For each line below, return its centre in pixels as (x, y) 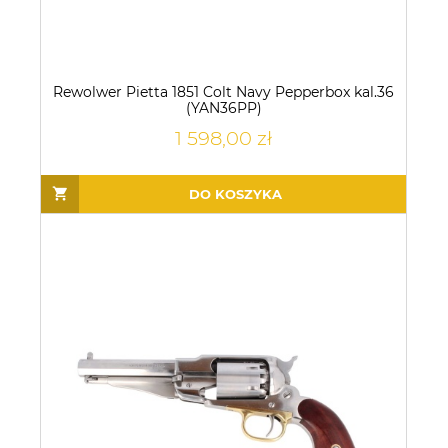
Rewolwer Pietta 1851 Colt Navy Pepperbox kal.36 (223, 92)
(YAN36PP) (223, 108)
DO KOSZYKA (235, 193)
